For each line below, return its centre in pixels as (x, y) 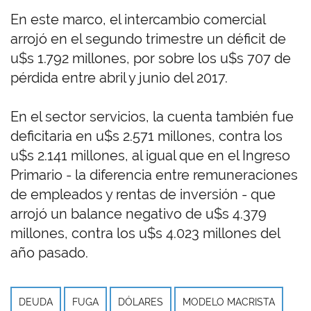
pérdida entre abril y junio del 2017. (119, 78)
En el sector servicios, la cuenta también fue (152, 117)
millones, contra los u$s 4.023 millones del (145, 234)
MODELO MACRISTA (229, 302)
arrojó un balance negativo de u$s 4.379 (138, 214)
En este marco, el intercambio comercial (138, 20)
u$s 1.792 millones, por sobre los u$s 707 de (151, 59)
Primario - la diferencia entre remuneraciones (154, 175)
